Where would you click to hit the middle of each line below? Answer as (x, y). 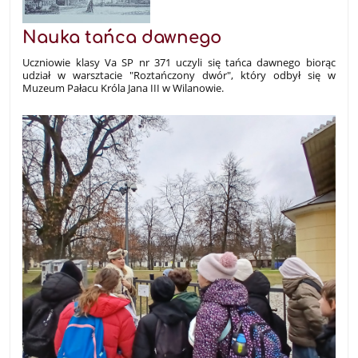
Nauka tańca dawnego (122, 37)
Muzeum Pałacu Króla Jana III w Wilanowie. (123, 88)
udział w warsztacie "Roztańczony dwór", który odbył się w (179, 75)
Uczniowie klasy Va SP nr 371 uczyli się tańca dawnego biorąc (179, 62)
